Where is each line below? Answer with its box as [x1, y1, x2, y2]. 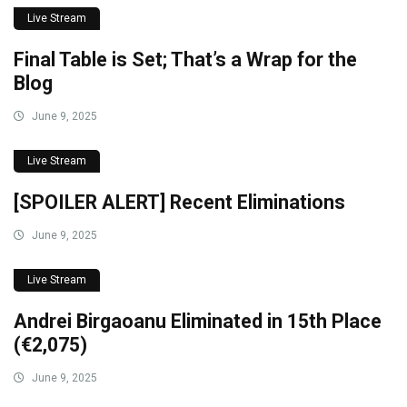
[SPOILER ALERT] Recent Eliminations [14, 191, 345, 214]
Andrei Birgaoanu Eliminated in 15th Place [14, 310, 382, 333]
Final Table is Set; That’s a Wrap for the [14, 48, 357, 72]
